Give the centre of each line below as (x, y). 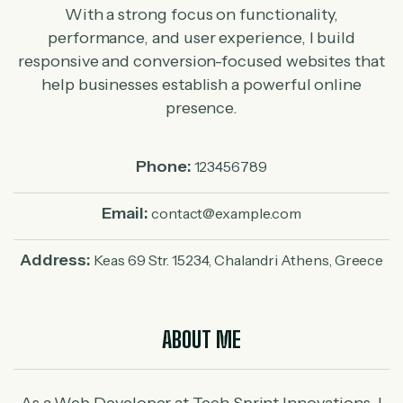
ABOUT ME (201, 340)
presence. (201, 108)
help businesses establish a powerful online (201, 85)
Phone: (164, 166)
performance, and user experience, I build (201, 38)
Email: (125, 213)
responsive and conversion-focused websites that (201, 61)
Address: (55, 260)
